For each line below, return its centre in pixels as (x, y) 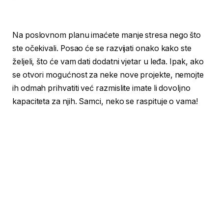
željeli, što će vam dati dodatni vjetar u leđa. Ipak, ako (108, 61)
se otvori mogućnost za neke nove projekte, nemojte (108, 75)
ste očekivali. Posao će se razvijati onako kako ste (102, 48)
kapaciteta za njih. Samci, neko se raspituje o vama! (105, 101)
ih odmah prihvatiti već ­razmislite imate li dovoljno (101, 88)
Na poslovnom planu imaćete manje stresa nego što (107, 35)
